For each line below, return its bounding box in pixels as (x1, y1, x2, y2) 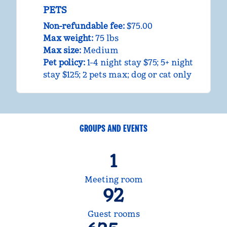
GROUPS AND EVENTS (80, 122, 147, 135)
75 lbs (95, 33, 119, 43)
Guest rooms (87, 209, 140, 219)
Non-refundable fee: (43, 21, 125, 31)
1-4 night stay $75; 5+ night (87, 57, 193, 67)
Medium (83, 45, 119, 55)
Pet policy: (43, 57, 85, 67)
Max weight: (43, 33, 93, 43)
